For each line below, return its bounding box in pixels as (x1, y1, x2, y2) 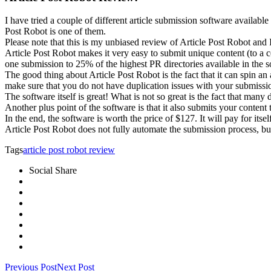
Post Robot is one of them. (5, 26, 106, 37)
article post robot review (23, 145, 115, 155)
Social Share (29, 165, 77, 176)
